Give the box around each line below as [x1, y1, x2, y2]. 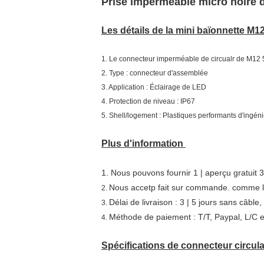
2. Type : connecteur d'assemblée [101, 69, 210, 77]
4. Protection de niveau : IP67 [101, 97, 195, 105]
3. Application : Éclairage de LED [101, 83, 208, 91]
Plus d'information [101, 138, 186, 148]
